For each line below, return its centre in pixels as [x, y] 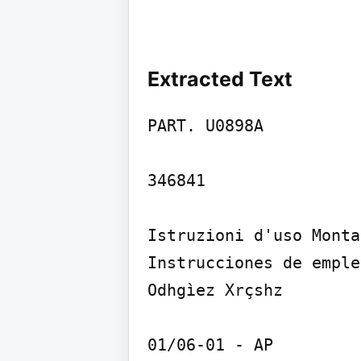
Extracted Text [220, 79]
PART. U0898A [205, 125]
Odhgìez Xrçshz [215, 290]
